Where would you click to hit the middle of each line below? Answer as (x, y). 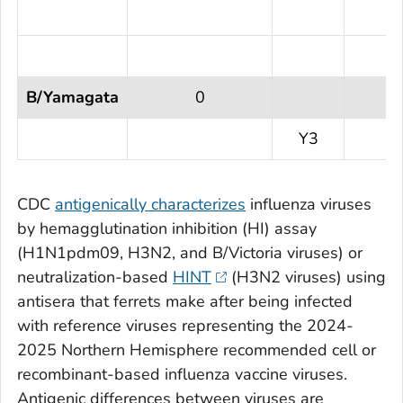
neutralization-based (95, 278)
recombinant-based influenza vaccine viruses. (182, 375)
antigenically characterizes (150, 205)
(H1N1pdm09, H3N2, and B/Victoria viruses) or (190, 253)
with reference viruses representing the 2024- (185, 326)
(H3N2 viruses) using (306, 278)
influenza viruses (309, 205)
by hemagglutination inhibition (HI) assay (167, 229)
